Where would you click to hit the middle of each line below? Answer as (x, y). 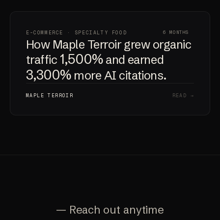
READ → (183, 96)
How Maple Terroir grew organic (109, 45)
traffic (43, 60)
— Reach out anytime (110, 210)
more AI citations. (119, 76)
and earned (133, 60)
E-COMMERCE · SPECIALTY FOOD (77, 32)
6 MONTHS (176, 33)
